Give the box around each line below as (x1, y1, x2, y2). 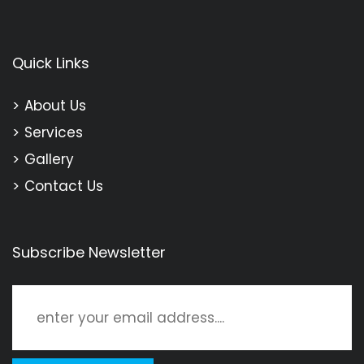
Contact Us (24, 176, 103, 197)
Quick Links (12, 53, 89, 74)
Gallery (24, 149, 74, 170)
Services (24, 123, 83, 143)
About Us (24, 96, 86, 116)
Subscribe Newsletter (12, 242, 166, 263)
